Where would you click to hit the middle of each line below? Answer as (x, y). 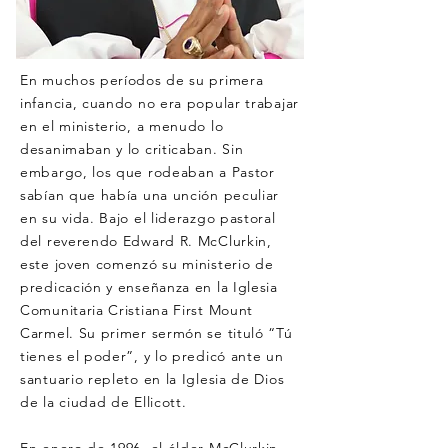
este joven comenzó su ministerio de (147, 264)
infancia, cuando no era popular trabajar (159, 103)
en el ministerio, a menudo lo (122, 126)
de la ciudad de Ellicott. (106, 402)
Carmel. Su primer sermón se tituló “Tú (156, 333)
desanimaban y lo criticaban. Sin (132, 149)
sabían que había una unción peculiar (150, 195)
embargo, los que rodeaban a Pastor (147, 172)
